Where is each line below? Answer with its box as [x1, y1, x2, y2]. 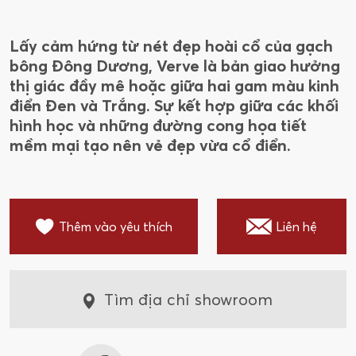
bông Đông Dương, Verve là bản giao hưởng [10, 56, 340, 76]
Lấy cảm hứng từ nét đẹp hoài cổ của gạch [10, 36, 333, 56]
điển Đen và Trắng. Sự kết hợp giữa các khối [10, 95, 339, 116]
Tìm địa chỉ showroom [104, 289, 273, 310]
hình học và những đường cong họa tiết [10, 115, 307, 136]
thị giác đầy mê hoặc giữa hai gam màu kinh [10, 75, 339, 96]
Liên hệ [275, 219, 317, 235]
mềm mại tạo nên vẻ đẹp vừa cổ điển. [10, 135, 291, 156]
